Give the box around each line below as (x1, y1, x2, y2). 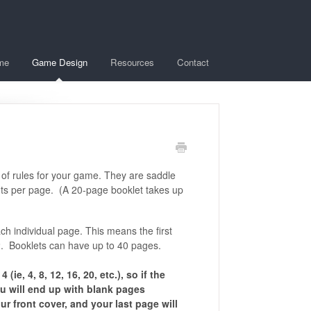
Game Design (32, 56, 87, 69)
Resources (110, 56, 154, 69)
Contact (177, 56, 209, 69)
